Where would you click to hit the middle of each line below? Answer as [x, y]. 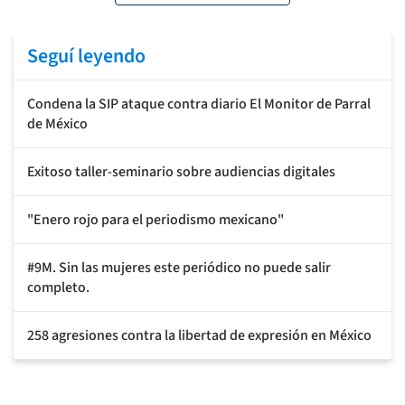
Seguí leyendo [86, 56]
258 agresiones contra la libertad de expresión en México [199, 335]
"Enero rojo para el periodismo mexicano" [155, 219]
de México [57, 123]
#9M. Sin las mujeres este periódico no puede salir [179, 267]
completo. [58, 287]
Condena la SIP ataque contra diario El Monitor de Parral [199, 104]
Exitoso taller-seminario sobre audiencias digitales [181, 171]
